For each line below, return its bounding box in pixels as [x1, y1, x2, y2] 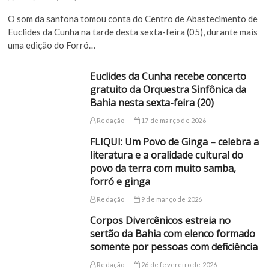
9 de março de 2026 [139, 195, 202, 204]
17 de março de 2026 [139, 116, 206, 125]
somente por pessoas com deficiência [89, 240, 258, 254]
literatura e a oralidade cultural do [89, 148, 243, 162]
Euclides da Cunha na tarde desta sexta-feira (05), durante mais [8, 26, 258, 38]
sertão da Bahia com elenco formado [89, 227, 255, 241]
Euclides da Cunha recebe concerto [89, 70, 246, 83]
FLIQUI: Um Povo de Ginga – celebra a [89, 135, 259, 149]
